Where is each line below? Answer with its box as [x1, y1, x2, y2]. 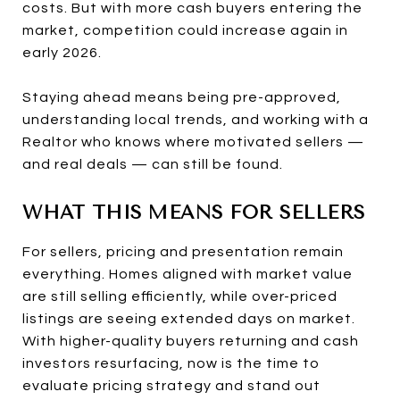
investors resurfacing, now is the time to [22, 355, 320, 371]
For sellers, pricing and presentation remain [22, 244, 344, 259]
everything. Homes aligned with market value [22, 266, 353, 281]
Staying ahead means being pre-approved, [22, 89, 341, 104]
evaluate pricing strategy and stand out [22, 378, 321, 393]
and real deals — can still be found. [22, 156, 283, 171]
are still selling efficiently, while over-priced [22, 288, 337, 304]
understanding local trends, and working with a [22, 112, 369, 127]
